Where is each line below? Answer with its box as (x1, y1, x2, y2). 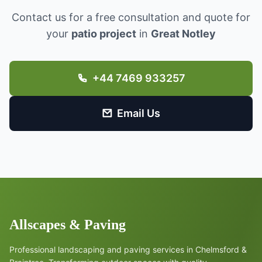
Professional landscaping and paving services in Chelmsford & (9, 244, 247, 254)
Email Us (117, 107, 160, 119)
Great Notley (151, 27, 216, 40)
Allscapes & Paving (9, 217, 126, 232)
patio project (71, 27, 136, 40)
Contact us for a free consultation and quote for (12, 11, 250, 23)
